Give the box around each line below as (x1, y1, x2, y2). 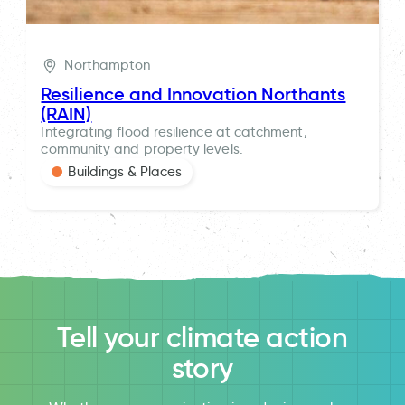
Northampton (64, 57, 150, 74)
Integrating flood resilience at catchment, (41, 123, 307, 140)
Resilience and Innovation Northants (41, 82, 346, 105)
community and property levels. (41, 140, 243, 157)
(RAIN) (41, 102, 92, 125)
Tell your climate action (57, 320, 348, 355)
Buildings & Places (68, 163, 183, 180)
